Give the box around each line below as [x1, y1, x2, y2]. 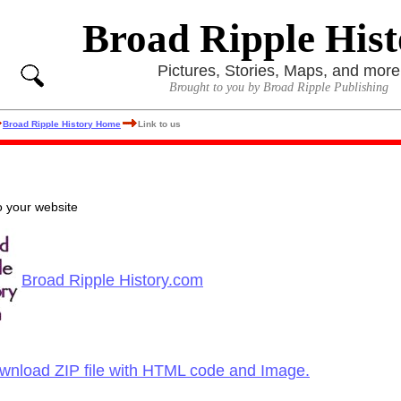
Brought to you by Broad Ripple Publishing [169, 81, 388, 94]
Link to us [138, 119, 181, 129]
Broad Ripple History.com [21, 271, 203, 290]
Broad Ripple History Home [3, 119, 121, 129]
